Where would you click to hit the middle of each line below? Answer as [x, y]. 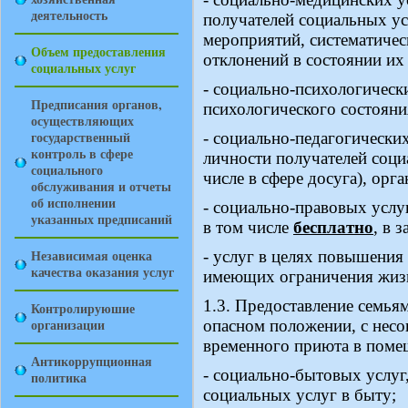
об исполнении [73, 203]
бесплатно [333, 227]
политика [59, 377]
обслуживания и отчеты [101, 186]
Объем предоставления [98, 51]
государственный [81, 137]
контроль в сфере [82, 153]
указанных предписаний [102, 219]
